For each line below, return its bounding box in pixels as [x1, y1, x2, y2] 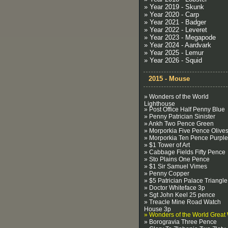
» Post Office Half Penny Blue [144, 106, 225, 113]
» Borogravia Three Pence [144, 218, 217, 225]
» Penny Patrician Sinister [144, 113, 215, 120]
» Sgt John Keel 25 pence [144, 191, 215, 198]
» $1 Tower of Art [144, 141, 190, 149]
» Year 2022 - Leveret [144, 26, 207, 34]
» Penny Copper [144, 170, 189, 177]
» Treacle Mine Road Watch [144, 198, 221, 206]
